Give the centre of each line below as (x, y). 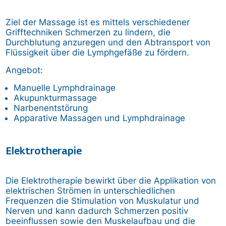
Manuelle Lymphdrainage (65, 88)
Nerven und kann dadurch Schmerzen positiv (97, 211)
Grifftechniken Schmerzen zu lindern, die (88, 32)
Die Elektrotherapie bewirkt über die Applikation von (111, 180)
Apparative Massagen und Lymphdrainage (101, 118)
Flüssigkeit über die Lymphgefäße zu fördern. (98, 52)
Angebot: (24, 70)
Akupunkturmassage (55, 98)
